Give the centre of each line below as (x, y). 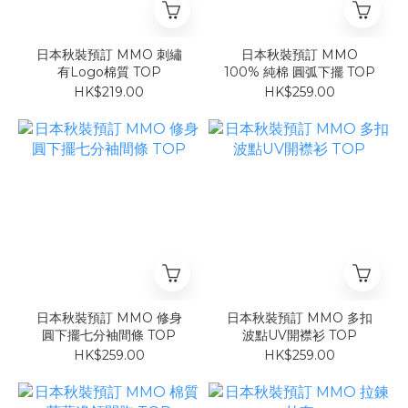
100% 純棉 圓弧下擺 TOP (299, 72)
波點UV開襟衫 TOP (299, 336)
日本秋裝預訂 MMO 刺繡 (96, 55)
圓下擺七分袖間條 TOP (109, 336)
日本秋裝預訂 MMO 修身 (109, 318)
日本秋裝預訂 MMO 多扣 (299, 318)
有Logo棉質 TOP (109, 72)
